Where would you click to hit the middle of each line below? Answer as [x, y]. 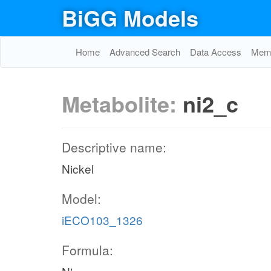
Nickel [78, 168]
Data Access [216, 52]
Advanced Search [145, 52]
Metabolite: [122, 103]
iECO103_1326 [102, 220]
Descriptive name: [114, 147]
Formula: [87, 250]
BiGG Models [130, 18]
